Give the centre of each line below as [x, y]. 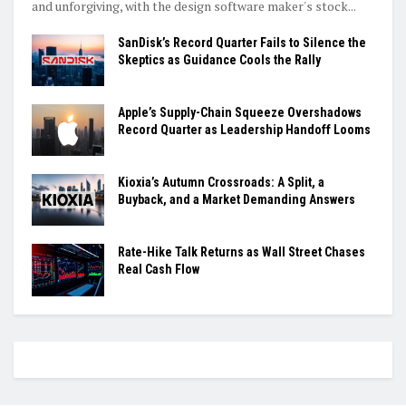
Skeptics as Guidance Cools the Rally [219, 59]
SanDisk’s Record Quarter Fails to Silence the [242, 42]
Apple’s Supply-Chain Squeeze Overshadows [240, 113]
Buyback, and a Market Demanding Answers [237, 200]
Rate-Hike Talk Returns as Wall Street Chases [242, 252]
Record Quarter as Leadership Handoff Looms [244, 130]
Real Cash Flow [159, 270]
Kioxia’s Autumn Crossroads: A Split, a [221, 183]
